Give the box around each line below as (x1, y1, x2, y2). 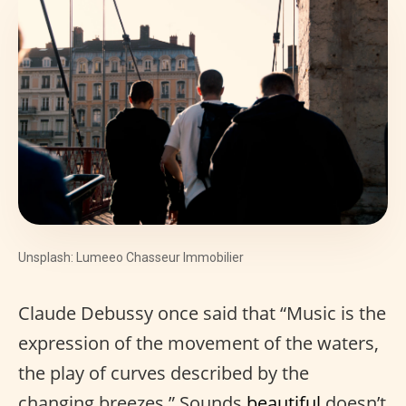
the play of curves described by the (18, 361, 309, 386)
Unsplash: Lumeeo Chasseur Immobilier (18, 250, 244, 266)
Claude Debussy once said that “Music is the (18, 301, 386, 326)
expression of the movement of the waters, (18, 331, 379, 356)
